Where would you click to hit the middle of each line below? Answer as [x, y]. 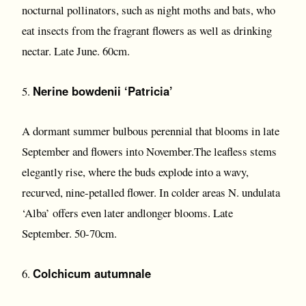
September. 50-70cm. [69, 233]
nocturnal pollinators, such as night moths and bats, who [149, 10]
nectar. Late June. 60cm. [76, 51]
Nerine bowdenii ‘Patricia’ [103, 91]
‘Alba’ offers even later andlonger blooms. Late [127, 213]
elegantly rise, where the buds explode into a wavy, [135, 172]
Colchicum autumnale [92, 273]
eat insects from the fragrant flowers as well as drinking [147, 30]
